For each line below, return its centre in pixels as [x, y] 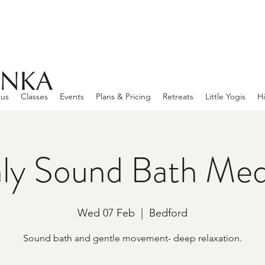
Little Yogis [225, 96]
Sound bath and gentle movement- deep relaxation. [132, 238]
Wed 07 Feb [106, 213]
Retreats [178, 96]
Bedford [168, 213]
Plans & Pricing [123, 96]
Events [72, 96]
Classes [34, 96]
